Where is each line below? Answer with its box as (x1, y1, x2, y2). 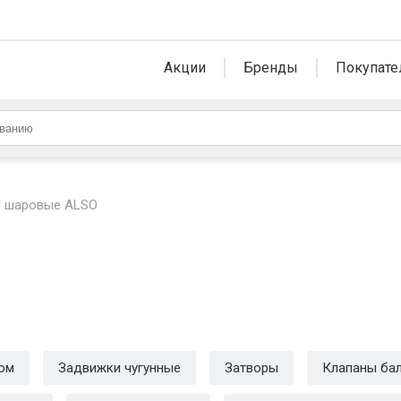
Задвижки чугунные (58, 360, 181, 376)
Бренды (243, 59, 298, 76)
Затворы (225, 360, 278, 376)
